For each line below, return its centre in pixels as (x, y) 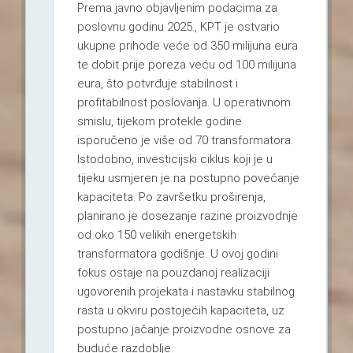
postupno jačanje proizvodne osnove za (184, 329)
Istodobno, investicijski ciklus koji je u (175, 159)
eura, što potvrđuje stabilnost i (157, 83)
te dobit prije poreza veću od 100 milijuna (186, 64)
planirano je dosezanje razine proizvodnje (187, 216)
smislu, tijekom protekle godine (159, 121)
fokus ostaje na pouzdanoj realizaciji (173, 272)
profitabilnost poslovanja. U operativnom (184, 102)
